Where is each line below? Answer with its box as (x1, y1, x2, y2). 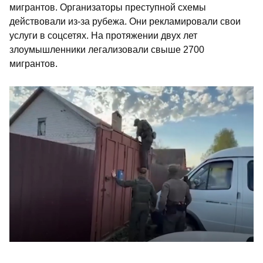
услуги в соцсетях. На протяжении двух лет (9, 31, 197, 41)
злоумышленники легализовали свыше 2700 (9, 45, 204, 55)
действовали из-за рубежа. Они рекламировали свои (9, 16, 241, 27)
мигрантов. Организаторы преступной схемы (9, 2, 206, 13)
